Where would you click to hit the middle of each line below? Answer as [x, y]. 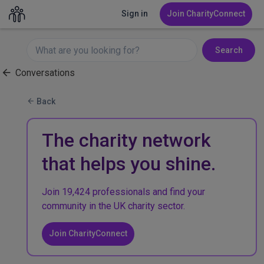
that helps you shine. [129, 164]
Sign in [135, 14]
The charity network [126, 140]
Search [229, 50]
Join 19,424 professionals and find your [123, 192]
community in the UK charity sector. [113, 206]
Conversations [44, 73]
